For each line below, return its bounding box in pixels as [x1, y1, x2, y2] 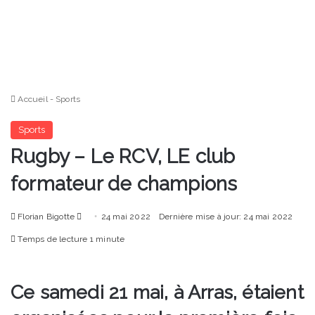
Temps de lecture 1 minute [15, 234, 125, 245]
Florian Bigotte [18, 212, 75, 222]
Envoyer [81, 211, 114, 221]
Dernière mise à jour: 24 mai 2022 [159, 212, 293, 222]
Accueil [15, 94, 48, 105]
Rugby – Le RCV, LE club [11, 145, 236, 169]
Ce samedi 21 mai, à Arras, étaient [11, 281, 304, 304]
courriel [81, 245, 112, 255]
